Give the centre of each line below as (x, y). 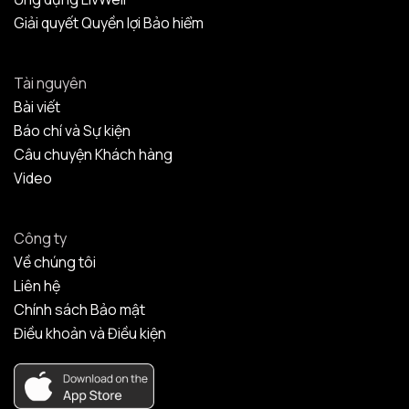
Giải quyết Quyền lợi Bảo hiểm (109, 23)
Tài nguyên (50, 84)
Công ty (40, 239)
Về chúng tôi (55, 262)
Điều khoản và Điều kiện (90, 334)
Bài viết (37, 107)
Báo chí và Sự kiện (72, 131)
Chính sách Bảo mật (79, 310)
